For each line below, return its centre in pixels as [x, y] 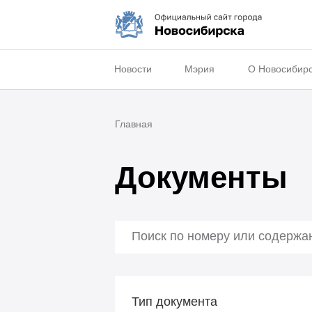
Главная [133, 124]
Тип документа [174, 301]
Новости [133, 69]
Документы [201, 177]
